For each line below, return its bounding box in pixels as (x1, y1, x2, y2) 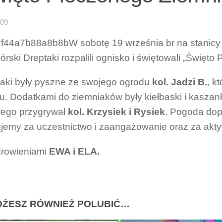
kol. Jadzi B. (152, 77, 207, 88)
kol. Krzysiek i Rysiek (68, 107, 165, 117)
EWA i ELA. (49, 146, 100, 157)
